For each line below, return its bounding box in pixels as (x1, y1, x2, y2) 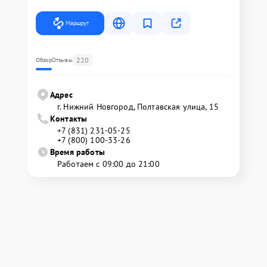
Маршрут (66, 18, 89, 27)
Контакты (50, 113, 88, 124)
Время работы (50, 146, 105, 157)
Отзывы (51, 55, 73, 64)
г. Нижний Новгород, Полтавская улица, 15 (57, 101, 219, 112)
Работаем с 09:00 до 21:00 (57, 158, 160, 169)
